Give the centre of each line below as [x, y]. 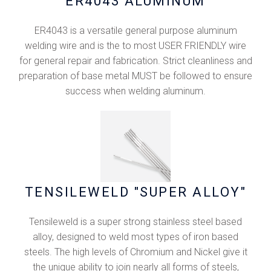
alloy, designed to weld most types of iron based [135, 237]
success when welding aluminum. [135, 91]
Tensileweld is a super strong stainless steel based [135, 221]
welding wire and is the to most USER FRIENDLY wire [135, 46]
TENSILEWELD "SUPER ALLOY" [135, 192]
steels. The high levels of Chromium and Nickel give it [135, 252]
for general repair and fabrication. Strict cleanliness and [135, 61]
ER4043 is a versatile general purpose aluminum [135, 31]
